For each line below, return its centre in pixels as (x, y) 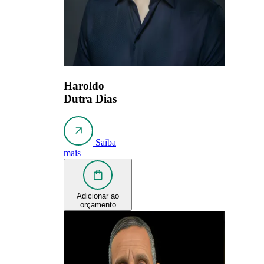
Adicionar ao (98, 196)
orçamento (98, 205)
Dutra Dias (90, 98)
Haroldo (84, 85)
